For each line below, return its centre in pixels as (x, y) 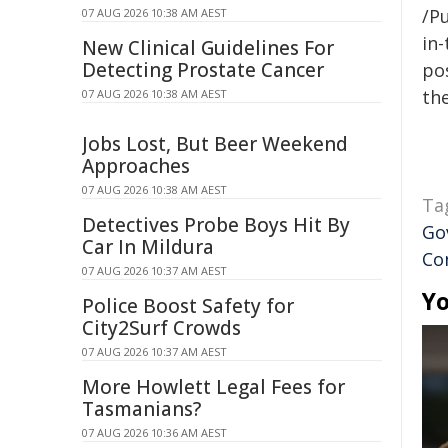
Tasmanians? (141, 409)
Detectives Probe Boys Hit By (216, 225)
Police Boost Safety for (188, 306)
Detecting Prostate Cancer (203, 70)
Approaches (136, 166)
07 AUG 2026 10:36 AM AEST (154, 432)
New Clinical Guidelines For (208, 48)
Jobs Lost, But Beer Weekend (215, 144)
